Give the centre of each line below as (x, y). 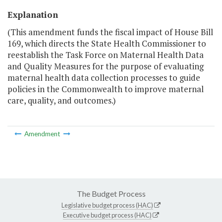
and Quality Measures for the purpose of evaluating (106, 66)
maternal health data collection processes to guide (104, 78)
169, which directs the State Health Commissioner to (107, 44)
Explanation (33, 15)
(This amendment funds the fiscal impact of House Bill (110, 32)
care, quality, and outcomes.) (62, 101)
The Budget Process (111, 193)
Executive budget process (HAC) (107, 215)
